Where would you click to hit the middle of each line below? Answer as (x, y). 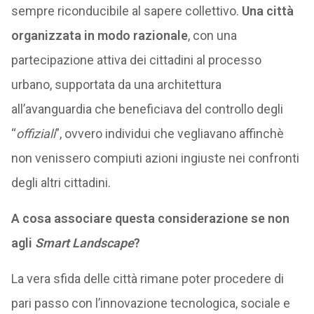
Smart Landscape (84, 243)
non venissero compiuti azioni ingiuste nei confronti (155, 158)
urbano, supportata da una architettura (116, 84)
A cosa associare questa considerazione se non (150, 218)
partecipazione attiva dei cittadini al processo (136, 60)
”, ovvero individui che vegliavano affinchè (169, 134)
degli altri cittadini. (61, 183)
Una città (267, 11)
